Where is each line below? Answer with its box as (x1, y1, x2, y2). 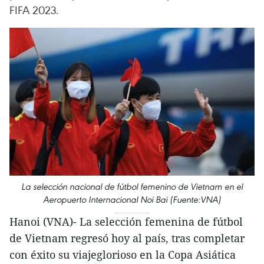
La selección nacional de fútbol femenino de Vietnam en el (21, 180, 243, 192)
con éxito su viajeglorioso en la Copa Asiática (9, 247, 236, 262)
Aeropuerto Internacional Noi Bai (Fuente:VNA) (43, 193, 221, 205)
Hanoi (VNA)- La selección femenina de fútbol (9, 214, 243, 229)
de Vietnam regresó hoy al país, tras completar (9, 230, 245, 245)
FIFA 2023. (9, 2, 59, 17)
